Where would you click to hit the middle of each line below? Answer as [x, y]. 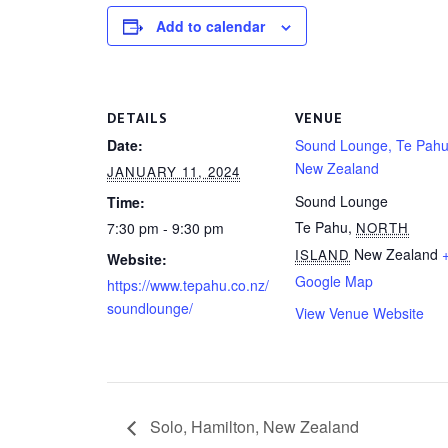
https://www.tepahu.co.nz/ [188, 284]
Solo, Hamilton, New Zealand [252, 427]
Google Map [334, 280]
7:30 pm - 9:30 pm [165, 227]
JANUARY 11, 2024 [173, 171]
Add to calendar [210, 25]
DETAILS [137, 117]
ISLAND [323, 254]
